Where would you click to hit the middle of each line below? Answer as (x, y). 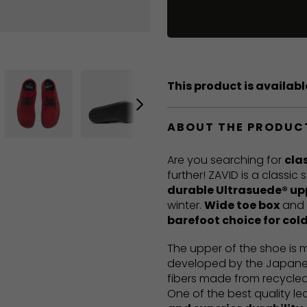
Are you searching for (226, 160)
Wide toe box (242, 206)
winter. (186, 206)
